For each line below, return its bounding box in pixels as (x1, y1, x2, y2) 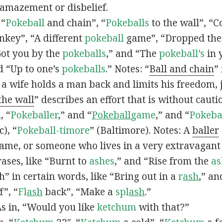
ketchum (97, 201, 136, 214)
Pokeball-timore (16, 124, 90, 137)
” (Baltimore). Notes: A (89, 124, 192, 137)
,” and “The (106, 47, 159, 60)
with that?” (136, 201, 189, 214)
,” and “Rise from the (114, 155, 211, 168)
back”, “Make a (42, 185, 115, 199)
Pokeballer (10, 109, 58, 122)
